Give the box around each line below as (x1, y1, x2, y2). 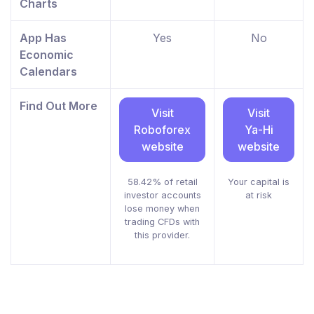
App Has (20, 31, 67, 46)
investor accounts (123, 190, 201, 201)
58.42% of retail (127, 177, 198, 188)
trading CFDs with (125, 217, 200, 228)
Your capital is (228, 177, 289, 188)
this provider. (135, 230, 190, 241)
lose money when (125, 203, 200, 214)
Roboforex (134, 123, 191, 137)
